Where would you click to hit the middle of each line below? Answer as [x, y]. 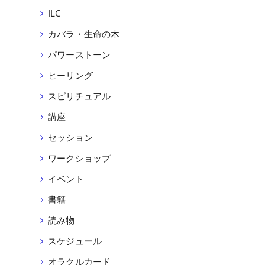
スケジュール [75, 241]
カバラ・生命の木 [84, 34]
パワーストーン [80, 55]
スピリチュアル [80, 96]
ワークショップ [80, 158]
